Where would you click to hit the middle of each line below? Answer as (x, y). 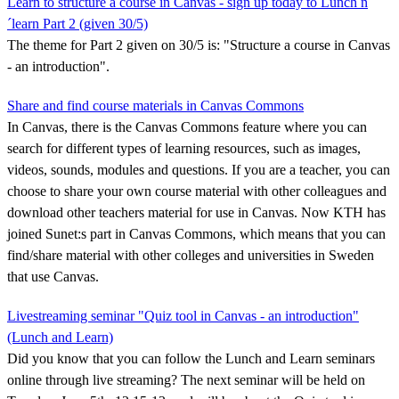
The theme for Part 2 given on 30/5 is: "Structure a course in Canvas (199, 45)
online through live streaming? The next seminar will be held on (186, 379)
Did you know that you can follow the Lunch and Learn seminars (191, 358)
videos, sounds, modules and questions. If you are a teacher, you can (199, 169)
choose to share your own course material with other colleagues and (197, 191)
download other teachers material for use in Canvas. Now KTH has (196, 212)
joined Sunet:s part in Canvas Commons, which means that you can (196, 233)
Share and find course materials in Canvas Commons (155, 105)
